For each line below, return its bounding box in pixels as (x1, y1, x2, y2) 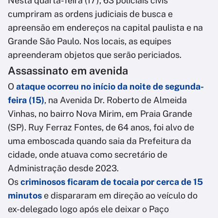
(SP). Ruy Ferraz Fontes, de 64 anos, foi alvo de (8, 122, 194, 133)
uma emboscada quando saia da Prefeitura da (8, 136, 191, 146)
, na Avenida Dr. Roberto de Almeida (44, 95, 187, 106)
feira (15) (8, 95, 44, 106)
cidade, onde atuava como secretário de (8, 149, 167, 160)
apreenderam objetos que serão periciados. (8, 50, 182, 60)
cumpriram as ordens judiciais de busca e (8, 9, 173, 19)
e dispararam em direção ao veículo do (42, 190, 198, 201)
